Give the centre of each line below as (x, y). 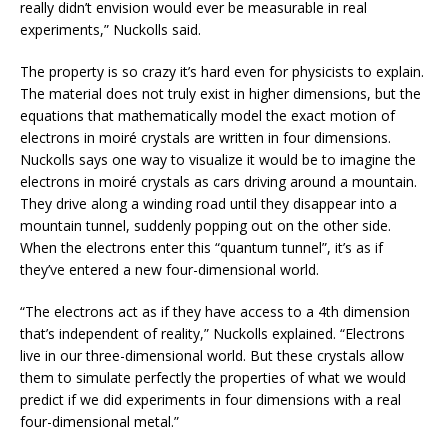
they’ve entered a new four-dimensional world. (169, 270)
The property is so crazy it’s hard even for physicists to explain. (222, 72)
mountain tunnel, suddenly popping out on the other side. (205, 226)
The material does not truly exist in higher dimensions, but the (220, 94)
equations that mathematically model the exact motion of (207, 116)
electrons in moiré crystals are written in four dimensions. (205, 138)
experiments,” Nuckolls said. (110, 30)
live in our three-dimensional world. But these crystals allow (212, 356)
